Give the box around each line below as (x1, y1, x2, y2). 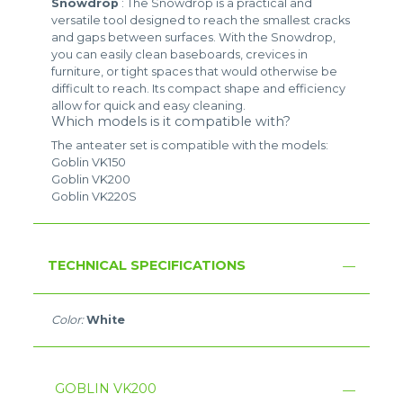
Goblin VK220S (51, 190, 138, 204)
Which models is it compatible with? (51, 113, 291, 130)
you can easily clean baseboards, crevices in (51, 48, 309, 62)
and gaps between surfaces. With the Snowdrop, (51, 31, 336, 45)
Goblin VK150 (51, 156, 127, 170)
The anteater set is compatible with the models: (51, 139, 329, 153)
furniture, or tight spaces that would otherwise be (51, 65, 338, 79)
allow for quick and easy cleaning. (51, 99, 246, 113)
